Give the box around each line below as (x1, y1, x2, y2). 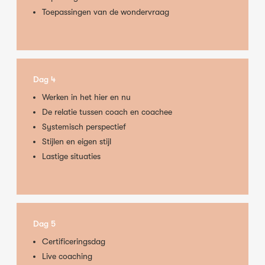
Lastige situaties (42, 151, 101, 161)
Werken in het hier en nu (42, 92, 131, 102)
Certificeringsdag (42, 237, 106, 247)
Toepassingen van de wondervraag (42, 7, 170, 17)
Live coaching (42, 251, 93, 261)
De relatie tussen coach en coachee (42, 107, 173, 117)
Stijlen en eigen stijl (42, 137, 112, 147)
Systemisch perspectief (42, 122, 127, 132)
